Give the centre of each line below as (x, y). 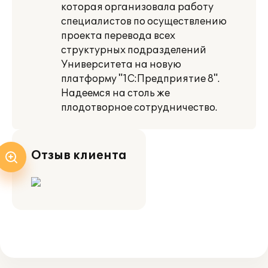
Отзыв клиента (79, 156)
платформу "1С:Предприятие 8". (140, 79)
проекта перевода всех (118, 36)
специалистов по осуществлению (144, 22)
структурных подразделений (134, 50)
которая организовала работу (137, 7)
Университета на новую (121, 65)
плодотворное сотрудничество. (139, 108)
